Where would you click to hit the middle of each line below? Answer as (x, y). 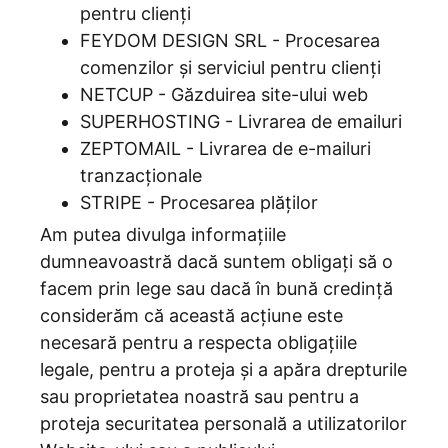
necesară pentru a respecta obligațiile (198, 342)
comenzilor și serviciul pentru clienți (230, 67)
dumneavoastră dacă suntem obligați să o (216, 261)
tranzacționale (141, 175)
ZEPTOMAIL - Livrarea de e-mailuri (225, 148)
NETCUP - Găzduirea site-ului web (224, 94)
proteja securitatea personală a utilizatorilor (223, 423)
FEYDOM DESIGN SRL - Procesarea (230, 40)
